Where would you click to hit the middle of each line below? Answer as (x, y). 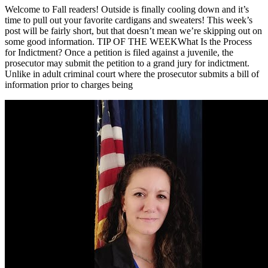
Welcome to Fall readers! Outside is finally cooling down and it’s (127, 10)
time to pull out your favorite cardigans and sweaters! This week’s (129, 20)
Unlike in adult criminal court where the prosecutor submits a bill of (132, 74)
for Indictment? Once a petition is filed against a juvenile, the (119, 53)
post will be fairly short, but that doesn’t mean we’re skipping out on (133, 31)
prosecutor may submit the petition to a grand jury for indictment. (127, 63)
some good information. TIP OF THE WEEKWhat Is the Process (128, 42)
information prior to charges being (69, 85)
